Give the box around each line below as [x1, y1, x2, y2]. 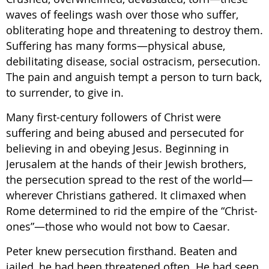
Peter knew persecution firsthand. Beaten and [6, 244, 237, 258]
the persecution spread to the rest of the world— [6, 172, 253, 187]
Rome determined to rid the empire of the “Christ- [6, 204, 258, 218]
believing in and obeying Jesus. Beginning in [6, 141, 229, 156]
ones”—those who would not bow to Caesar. [6, 219, 230, 234]
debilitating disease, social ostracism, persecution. [6, 54, 261, 68]
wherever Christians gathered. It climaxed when [6, 188, 246, 202]
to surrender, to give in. [6, 85, 124, 100]
